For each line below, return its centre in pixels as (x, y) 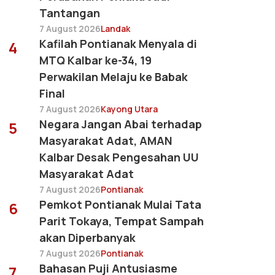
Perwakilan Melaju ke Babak (114, 77)
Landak (115, 29)
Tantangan (70, 13)
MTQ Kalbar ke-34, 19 (95, 60)
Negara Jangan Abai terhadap (121, 124)
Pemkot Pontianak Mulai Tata (120, 205)
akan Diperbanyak (87, 238)
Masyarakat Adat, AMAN (106, 141)
